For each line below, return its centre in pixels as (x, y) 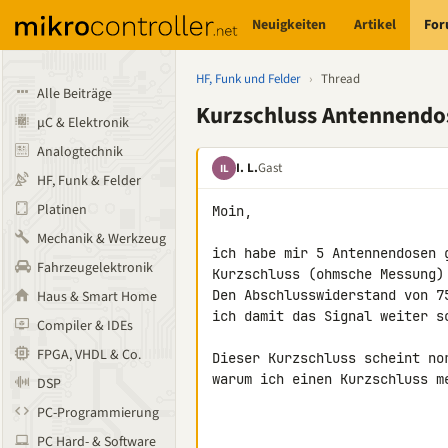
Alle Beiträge (74, 94)
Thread (340, 79)
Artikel (375, 24)
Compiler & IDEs (85, 326)
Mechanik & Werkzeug (101, 239)
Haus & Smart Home (97, 297)
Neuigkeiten (289, 24)
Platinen (62, 210)
